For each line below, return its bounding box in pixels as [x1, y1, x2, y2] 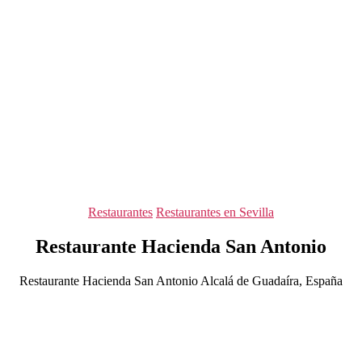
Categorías [180, 204, 234, 218]
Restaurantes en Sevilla [156, 205, 274, 219]
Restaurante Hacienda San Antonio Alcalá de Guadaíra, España [19, 273, 343, 288]
